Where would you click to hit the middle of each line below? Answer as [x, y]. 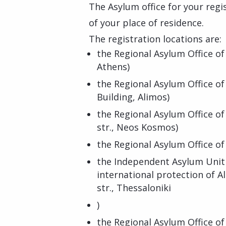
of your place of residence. [146, 23]
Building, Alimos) [133, 97]
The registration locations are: [155, 39]
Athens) [113, 67]
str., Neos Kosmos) [137, 127]
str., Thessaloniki [134, 188]
